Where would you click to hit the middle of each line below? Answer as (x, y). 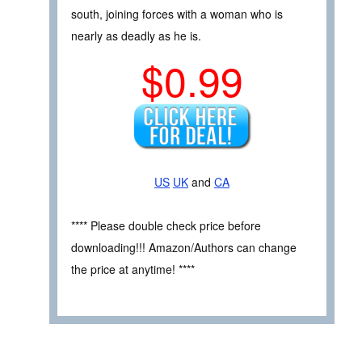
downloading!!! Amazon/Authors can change (184, 248)
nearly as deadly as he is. (136, 36)
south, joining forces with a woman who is (177, 14)
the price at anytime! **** (133, 269)
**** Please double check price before (166, 226)
